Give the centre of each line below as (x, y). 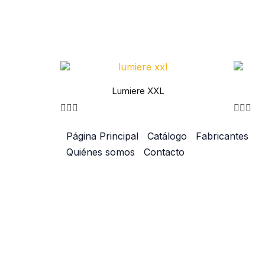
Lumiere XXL (138, 91)
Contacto (164, 152)
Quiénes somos (101, 152)
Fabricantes (222, 136)
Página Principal (102, 136)
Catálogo (167, 136)
